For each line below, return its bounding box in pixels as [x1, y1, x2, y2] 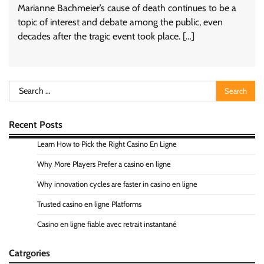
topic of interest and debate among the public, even [18, 16, 223, 28]
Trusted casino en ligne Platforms [37, 200, 141, 209]
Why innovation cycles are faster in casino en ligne [37, 180, 197, 189]
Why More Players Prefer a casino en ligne [37, 160, 171, 169]
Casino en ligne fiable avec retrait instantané [37, 220, 177, 229]
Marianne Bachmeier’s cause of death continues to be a [18, 2, 236, 14]
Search [8, 81, 35, 93]
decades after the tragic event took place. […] [18, 31, 194, 42]
